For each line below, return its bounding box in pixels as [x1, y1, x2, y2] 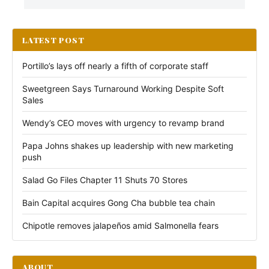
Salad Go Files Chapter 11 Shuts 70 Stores [22, 175, 187, 185]
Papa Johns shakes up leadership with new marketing [22, 141, 234, 151]
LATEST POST [22, 35, 85, 45]
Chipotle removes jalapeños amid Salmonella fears [22, 220, 219, 231]
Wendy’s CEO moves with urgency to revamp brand [22, 118, 225, 128]
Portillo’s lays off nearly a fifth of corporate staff [22, 61, 208, 71]
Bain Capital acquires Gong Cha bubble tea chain [22, 198, 215, 208]
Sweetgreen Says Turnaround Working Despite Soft [22, 83, 224, 94]
